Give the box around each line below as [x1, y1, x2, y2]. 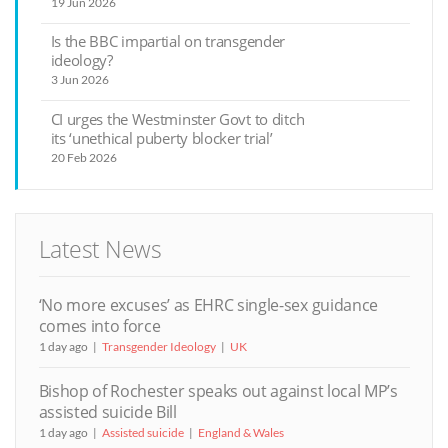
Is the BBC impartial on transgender [50, 31, 286, 52]
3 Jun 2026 [50, 72, 109, 88]
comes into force [38, 315, 161, 338]
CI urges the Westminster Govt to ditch [50, 108, 305, 129]
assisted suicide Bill [38, 400, 177, 423]
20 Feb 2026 [50, 149, 117, 165]
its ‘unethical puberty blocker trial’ [50, 127, 273, 148]
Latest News [38, 234, 162, 266]
